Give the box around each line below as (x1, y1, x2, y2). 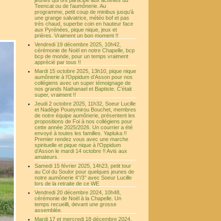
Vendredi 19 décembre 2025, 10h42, (35, 41, 121, 47)
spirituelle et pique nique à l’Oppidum (35, 142, 121, 148)
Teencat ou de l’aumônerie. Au (35, 3, 106, 9)
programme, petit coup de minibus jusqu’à (35, 9, 134, 15)
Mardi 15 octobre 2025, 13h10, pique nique (35, 68, 136, 74)
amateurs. (35, 154, 60, 160)
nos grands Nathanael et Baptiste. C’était (35, 86, 132, 92)
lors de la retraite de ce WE (35, 181, 99, 186)
